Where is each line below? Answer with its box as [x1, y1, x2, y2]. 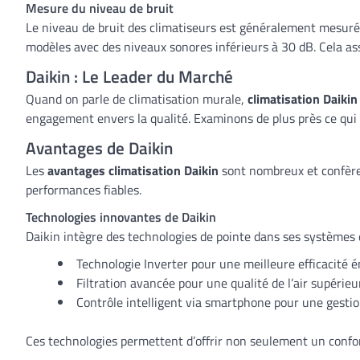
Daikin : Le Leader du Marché [26, 63, 233, 89]
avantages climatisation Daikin [47, 161, 219, 180]
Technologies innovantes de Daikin [26, 207, 216, 227]
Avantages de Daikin [26, 135, 173, 161]
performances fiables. [26, 180, 141, 199]
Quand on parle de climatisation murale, [26, 89, 247, 108]
